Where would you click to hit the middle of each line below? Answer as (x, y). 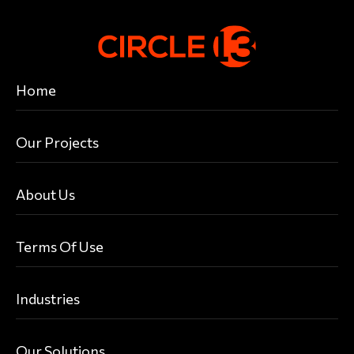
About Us (45, 195)
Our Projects (57, 143)
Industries (48, 299)
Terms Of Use (60, 247)
